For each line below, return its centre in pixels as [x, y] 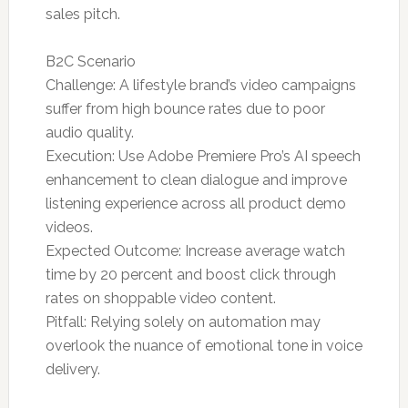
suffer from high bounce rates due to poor [185, 109]
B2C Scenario [90, 61]
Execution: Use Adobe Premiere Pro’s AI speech [203, 156]
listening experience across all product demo [195, 204]
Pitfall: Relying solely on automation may [183, 322]
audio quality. [89, 133]
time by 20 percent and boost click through [190, 275]
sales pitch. [82, 14]
